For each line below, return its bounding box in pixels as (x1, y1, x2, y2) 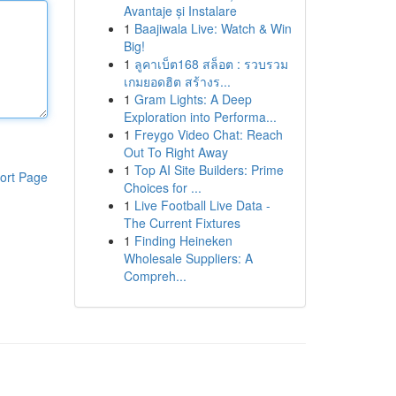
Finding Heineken (133, 232, 232, 249)
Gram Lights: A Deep (133, 90, 252, 108)
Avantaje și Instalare (123, 2, 237, 19)
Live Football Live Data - (133, 196, 270, 214)
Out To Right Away (123, 143, 228, 161)
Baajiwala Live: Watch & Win (133, 19, 292, 37)
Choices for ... (123, 179, 202, 196)
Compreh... (123, 267, 187, 285)
